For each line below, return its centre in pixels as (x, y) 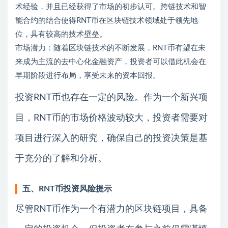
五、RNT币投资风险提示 (67, 189)
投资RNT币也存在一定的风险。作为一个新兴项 (111, 97)
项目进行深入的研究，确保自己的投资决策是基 (111, 138)
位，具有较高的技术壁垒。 (61, 34)
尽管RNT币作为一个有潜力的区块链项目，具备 (111, 209)
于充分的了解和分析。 (61, 159)
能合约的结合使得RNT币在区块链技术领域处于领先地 (107, 20)
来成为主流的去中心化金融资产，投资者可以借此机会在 (111, 62)
